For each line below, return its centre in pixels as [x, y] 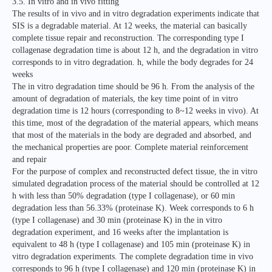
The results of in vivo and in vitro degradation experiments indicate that [136, 14]
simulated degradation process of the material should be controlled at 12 [136, 184]
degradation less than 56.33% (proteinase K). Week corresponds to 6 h [133, 208]
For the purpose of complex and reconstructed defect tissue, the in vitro [135, 172]
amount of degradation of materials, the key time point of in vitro [125, 99]
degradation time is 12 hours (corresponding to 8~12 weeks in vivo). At [135, 111]
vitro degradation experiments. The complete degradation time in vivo [133, 257]
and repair [29, 160]
